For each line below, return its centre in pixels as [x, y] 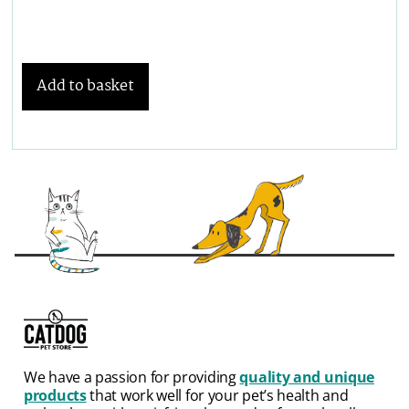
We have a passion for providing [132, 378]
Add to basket [85, 87]
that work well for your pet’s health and [217, 396]
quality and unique [307, 378]
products [55, 396]
